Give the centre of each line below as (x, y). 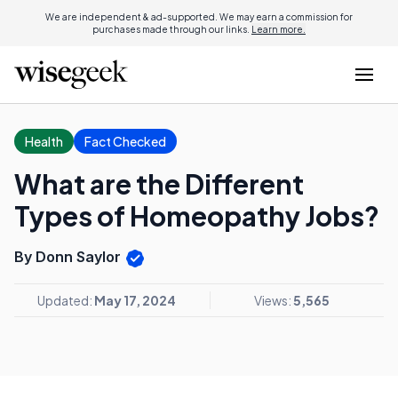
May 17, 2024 (135, 300)
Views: (274, 300)
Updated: (66, 300)
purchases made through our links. (172, 29)
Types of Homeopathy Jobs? (197, 216)
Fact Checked (125, 141)
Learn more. (279, 29)
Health (44, 141)
